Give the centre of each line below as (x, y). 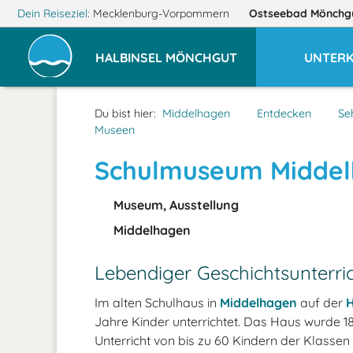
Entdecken (284, 113)
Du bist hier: (125, 113)
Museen (115, 130)
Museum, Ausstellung (175, 205)
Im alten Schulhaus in (157, 303)
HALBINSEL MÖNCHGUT (166, 57)
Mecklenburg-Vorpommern (161, 13)
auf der (321, 303)
